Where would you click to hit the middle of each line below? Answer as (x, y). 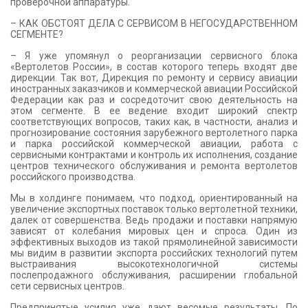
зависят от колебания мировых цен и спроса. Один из (154, 231)
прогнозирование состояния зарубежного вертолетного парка (154, 133)
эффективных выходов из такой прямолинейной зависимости (154, 242)
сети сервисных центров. (67, 286)
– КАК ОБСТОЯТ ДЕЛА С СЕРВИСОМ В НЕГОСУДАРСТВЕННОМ (154, 24)
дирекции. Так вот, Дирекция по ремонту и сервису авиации (154, 78)
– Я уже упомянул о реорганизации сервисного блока (154, 56)
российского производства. (73, 177)
